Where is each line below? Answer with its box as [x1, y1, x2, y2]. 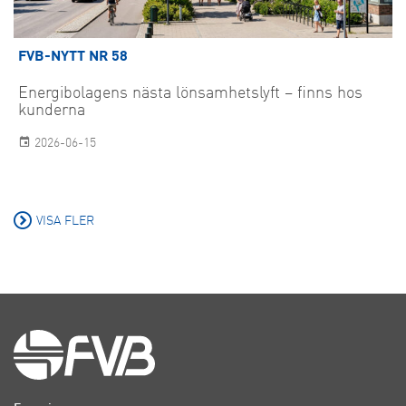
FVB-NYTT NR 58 [18, 49, 128, 64]
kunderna [18, 101, 85, 119]
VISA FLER [36, 214, 94, 227]
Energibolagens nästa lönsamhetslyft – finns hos [18, 84, 362, 101]
